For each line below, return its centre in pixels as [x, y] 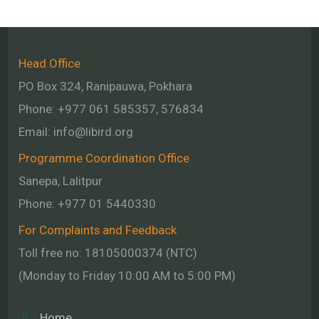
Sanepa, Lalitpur [61, 181]
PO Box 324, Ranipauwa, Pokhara [106, 86]
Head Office [50, 63]
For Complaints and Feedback [98, 230]
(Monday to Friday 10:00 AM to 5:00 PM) [127, 275]
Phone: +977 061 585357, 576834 [111, 109]
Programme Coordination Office [104, 158]
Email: [36, 131]
